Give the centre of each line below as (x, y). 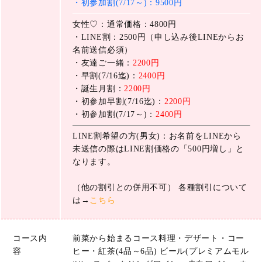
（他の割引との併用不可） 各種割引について (160, 187)
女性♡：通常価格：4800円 (125, 24)
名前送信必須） (103, 50)
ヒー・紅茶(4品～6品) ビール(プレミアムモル (161, 251)
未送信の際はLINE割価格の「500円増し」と (159, 149)
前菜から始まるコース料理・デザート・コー (158, 238)
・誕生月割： (99, 88)
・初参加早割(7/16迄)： (118, 101)
